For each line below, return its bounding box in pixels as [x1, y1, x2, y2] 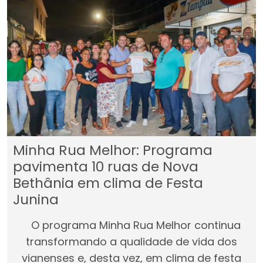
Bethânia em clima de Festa [13, 173, 203, 193]
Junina [13, 190, 59, 210]
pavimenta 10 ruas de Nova [13, 157, 198, 177]
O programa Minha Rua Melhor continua [22, 218, 241, 233]
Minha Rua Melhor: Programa [13, 140, 213, 160]
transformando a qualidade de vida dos [26, 234, 237, 249]
